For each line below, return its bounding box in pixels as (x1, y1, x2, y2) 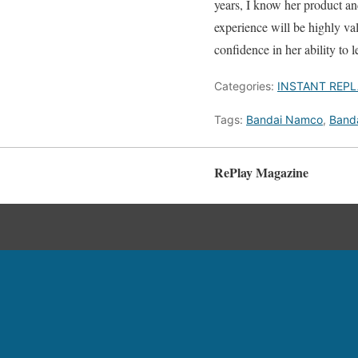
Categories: (214, 79, 277, 93)
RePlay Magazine (214, 163, 308, 181)
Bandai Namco (246, 113, 323, 126)
